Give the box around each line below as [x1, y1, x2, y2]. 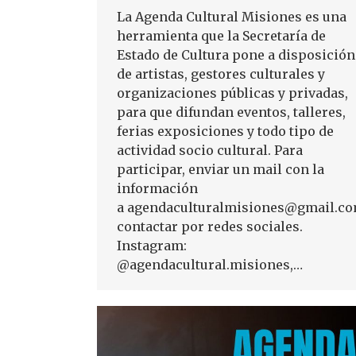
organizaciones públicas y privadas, [117, 85, 348, 102]
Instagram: [117, 238, 187, 254]
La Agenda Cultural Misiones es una [117, 9, 346, 25]
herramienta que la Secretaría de [117, 28, 326, 44]
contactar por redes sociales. [117, 219, 303, 235]
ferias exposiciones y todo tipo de [117, 123, 334, 140]
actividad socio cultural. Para [117, 142, 303, 159]
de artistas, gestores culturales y [117, 66, 325, 83]
